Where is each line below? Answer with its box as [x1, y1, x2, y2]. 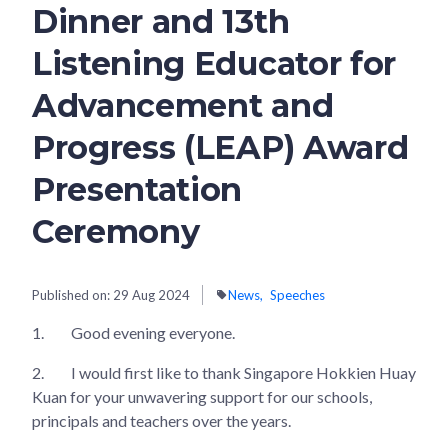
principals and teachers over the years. [32, 410, 291, 430]
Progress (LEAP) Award [32, 127, 409, 167]
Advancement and [32, 85, 334, 125]
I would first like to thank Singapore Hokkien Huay [68, 362, 416, 382]
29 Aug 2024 [113, 286, 190, 303]
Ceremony [32, 211, 200, 251]
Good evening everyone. [68, 322, 235, 342]
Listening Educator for [32, 43, 396, 83]
